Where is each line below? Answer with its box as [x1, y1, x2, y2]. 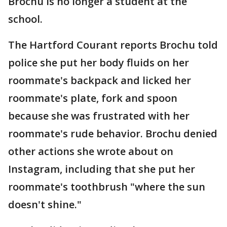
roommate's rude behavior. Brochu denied [8, 127, 217, 140]
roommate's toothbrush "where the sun [8, 180, 205, 194]
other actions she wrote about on [8, 144, 173, 158]
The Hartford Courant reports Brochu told [8, 38, 218, 52]
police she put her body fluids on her [8, 56, 189, 69]
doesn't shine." [8, 198, 82, 211]
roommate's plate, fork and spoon [8, 91, 177, 105]
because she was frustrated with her [8, 109, 190, 123]
